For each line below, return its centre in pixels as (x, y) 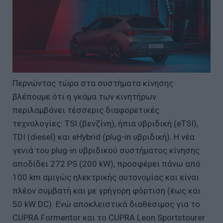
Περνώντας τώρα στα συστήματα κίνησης (93, 83)
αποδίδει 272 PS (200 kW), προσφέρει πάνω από (107, 164)
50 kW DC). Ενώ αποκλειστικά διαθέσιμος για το (106, 204)
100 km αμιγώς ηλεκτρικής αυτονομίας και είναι (106, 177)
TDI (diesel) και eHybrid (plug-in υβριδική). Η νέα (104, 137)
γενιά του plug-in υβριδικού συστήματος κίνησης (106, 150)
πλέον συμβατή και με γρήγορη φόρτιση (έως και (107, 190)
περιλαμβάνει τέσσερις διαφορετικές (86, 110)
